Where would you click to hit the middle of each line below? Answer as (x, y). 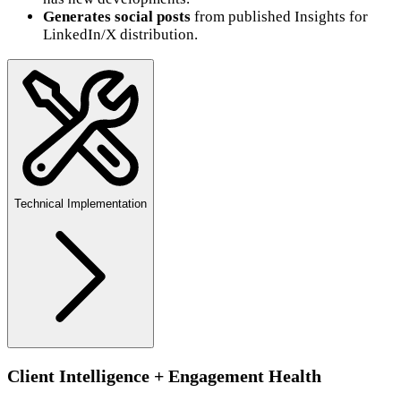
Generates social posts (117, 16)
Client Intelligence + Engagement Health (164, 375)
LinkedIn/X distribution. (120, 34)
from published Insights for (279, 16)
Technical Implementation (81, 203)
